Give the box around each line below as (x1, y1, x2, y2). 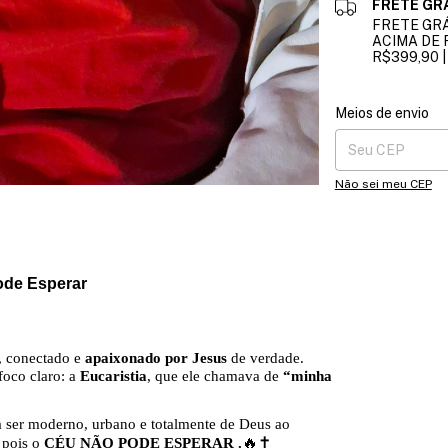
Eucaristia (80, 367, 147, 384)
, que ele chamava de (147, 367, 283, 384)
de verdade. (227, 349, 304, 366)
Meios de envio (334, 105, 429, 121)
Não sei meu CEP (334, 177, 432, 191)
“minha (283, 367, 332, 384)
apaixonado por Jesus (85, 349, 227, 366)
